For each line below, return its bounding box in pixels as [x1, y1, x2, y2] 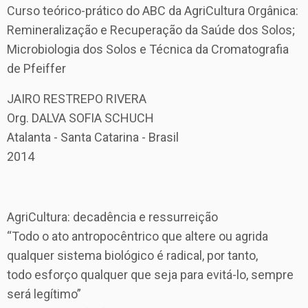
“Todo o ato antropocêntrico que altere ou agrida [7, 229, 268, 244]
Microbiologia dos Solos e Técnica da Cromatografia [7, 42, 289, 57]
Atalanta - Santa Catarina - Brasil [7, 130, 179, 145]
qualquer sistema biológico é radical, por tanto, [7, 248, 258, 263]
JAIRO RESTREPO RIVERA [7, 91, 146, 107]
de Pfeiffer [7, 61, 66, 76]
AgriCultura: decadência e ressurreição [7, 210, 218, 225]
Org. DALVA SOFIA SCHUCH [7, 111, 154, 126]
